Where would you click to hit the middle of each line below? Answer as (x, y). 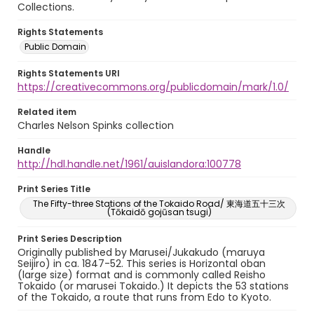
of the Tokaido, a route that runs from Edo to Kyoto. (144, 297)
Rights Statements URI (69, 73)
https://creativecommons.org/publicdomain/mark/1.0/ (153, 87)
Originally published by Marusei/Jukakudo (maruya (141, 252)
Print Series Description (70, 239)
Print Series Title (54, 189)
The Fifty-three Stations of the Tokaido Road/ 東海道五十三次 (159, 204)
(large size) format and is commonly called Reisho (142, 275)
